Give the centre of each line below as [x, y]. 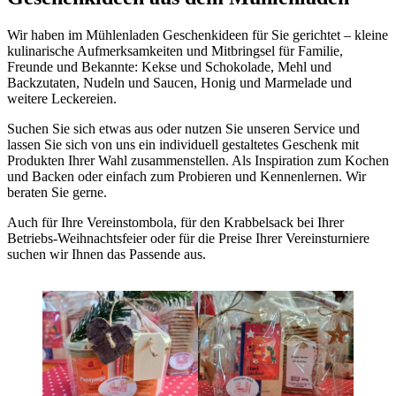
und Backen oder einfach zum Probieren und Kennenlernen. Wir [187, 176]
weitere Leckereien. [62, 98]
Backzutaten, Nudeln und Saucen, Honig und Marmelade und [179, 82]
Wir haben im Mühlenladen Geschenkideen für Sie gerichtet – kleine [198, 34]
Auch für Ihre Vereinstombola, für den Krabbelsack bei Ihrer [175, 222]
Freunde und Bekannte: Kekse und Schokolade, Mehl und [169, 66]
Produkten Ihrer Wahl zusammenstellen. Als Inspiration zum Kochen [198, 160]
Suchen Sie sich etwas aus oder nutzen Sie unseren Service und [183, 128]
